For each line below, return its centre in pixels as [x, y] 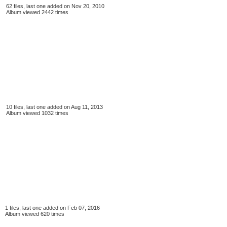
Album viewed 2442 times [37, 12]
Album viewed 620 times [35, 214]
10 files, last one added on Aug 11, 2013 [54, 107]
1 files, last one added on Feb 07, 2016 [52, 208]
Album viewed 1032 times [37, 113]
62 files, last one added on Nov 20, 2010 [55, 6]
